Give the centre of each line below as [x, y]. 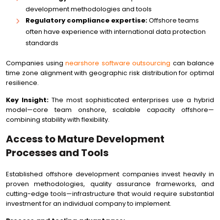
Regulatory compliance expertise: [86, 20]
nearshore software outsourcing [118, 63]
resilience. [22, 83]
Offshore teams [173, 20]
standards [42, 43]
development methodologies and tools [89, 9]
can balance [192, 63]
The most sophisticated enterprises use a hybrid [131, 100]
